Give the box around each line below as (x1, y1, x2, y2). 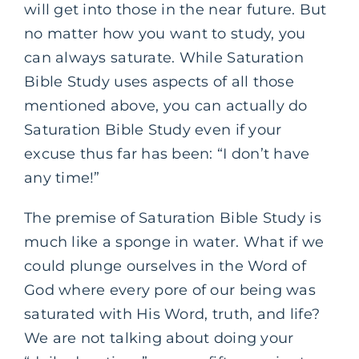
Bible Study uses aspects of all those (24, 72, 294, 91)
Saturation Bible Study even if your (24, 120, 282, 139)
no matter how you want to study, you (24, 24, 306, 42)
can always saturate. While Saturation (24, 48, 304, 67)
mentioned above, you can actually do (24, 96, 308, 115)
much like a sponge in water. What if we (24, 232, 325, 251)
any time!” (24, 168, 100, 187)
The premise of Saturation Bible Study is (24, 208, 321, 227)
